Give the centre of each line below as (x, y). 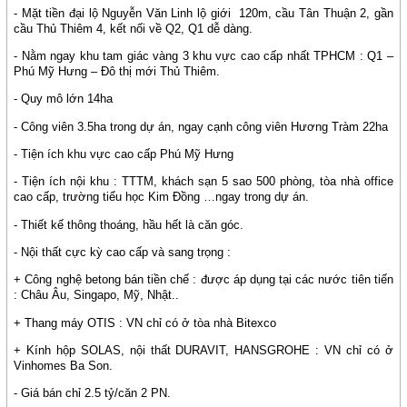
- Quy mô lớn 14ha (64, 99)
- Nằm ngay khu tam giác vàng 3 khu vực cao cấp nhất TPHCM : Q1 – (203, 55)
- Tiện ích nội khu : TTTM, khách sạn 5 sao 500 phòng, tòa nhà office (203, 182)
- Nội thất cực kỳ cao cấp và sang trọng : (123, 252)
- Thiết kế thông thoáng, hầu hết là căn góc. (129, 224)
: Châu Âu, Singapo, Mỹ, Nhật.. (97, 295)
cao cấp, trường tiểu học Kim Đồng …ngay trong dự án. (162, 197)
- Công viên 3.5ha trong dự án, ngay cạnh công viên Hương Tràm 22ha (201, 126)
